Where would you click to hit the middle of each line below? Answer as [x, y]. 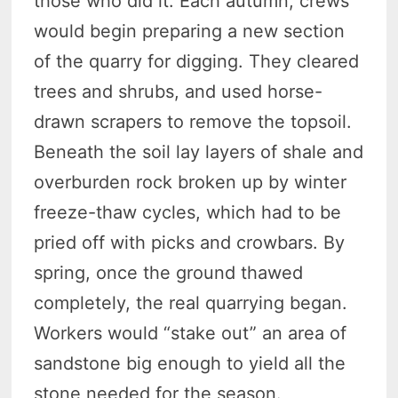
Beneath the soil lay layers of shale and [199, 151]
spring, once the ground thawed [169, 272]
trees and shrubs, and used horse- [179, 91]
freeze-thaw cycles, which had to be [188, 212]
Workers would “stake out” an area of [191, 333]
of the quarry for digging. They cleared [197, 61]
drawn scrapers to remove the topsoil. [193, 121]
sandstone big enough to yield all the [190, 363]
